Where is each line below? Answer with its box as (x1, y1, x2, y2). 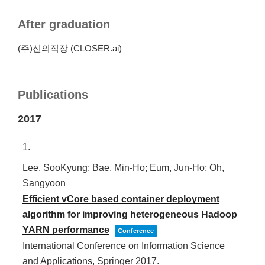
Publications (18, 88, 88, 101)
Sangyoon (22, 177, 66, 188)
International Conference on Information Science (22, 240, 225, 251)
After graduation (18, 17, 110, 31)
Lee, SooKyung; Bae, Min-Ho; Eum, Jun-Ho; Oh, (22, 162, 224, 173)
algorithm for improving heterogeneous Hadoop (22, 209, 237, 219)
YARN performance (22, 224, 109, 235)
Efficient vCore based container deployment (22, 193, 219, 204)
